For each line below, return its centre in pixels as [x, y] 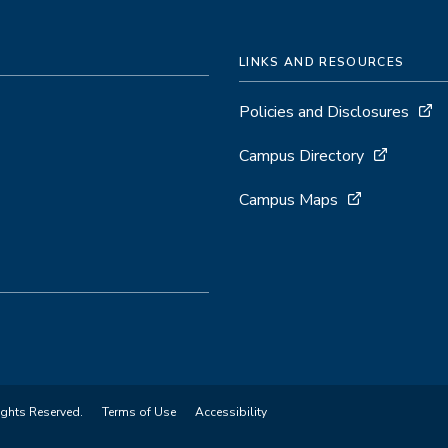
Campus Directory [301, 156]
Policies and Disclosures [324, 112]
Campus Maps [288, 200]
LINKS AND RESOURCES [322, 62]
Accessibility [231, 412]
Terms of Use [139, 412]
